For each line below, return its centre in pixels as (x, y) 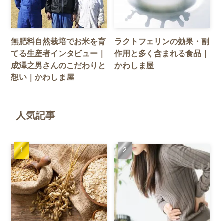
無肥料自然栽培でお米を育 (58, 41)
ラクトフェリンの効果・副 (162, 41)
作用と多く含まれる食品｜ (162, 53)
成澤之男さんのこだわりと (58, 65)
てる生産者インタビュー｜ (58, 53)
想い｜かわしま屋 (43, 77)
